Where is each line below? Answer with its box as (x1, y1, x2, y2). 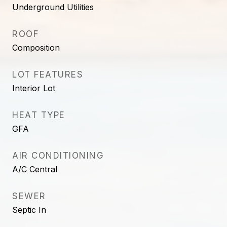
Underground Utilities (12, 2, 94, 12)
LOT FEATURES (12, 69, 83, 80)
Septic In (12, 205, 46, 215)
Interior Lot (12, 83, 55, 93)
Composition (12, 43, 60, 53)
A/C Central (12, 164, 57, 174)
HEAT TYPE (12, 110, 65, 120)
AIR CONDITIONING (12, 150, 104, 161)
